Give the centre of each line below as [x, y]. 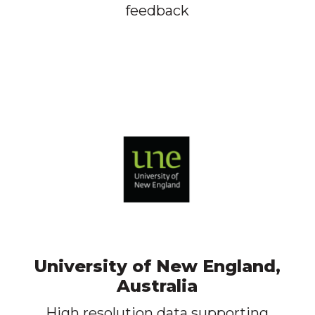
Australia [157, 285]
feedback [157, 11]
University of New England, [157, 266]
